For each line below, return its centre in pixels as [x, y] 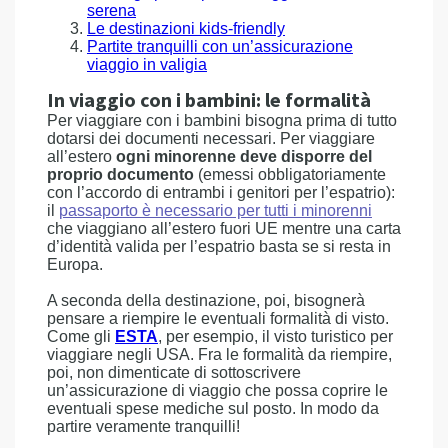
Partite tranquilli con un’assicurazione [220, 46]
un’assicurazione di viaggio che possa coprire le [217, 390]
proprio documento [120, 174]
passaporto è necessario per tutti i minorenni [215, 210]
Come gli [81, 336]
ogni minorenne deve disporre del [242, 156]
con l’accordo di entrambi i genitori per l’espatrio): [221, 192]
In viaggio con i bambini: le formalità [209, 101]
